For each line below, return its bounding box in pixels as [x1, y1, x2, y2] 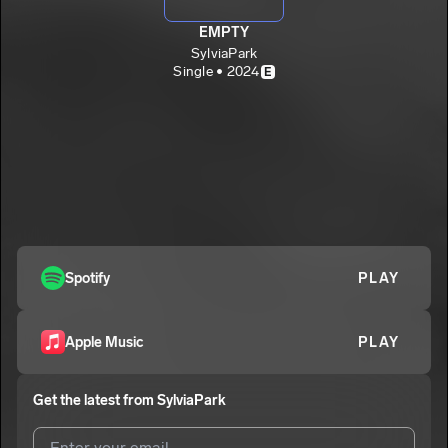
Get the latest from [33, 392, 157, 409]
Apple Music [65, 333, 143, 351]
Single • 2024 [173, 62, 260, 80]
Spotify [65, 269, 110, 287]
